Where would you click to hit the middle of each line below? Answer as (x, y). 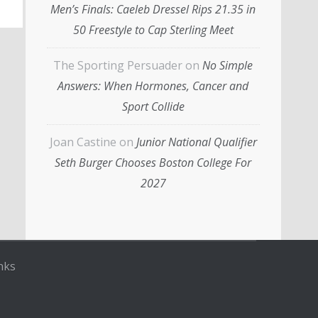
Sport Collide (153, 107)
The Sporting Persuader (118, 66)
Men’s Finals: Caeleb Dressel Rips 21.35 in (153, 10)
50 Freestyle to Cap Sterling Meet (153, 30)
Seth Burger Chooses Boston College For (153, 163)
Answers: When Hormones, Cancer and (153, 86)
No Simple (227, 66)
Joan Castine (83, 142)
